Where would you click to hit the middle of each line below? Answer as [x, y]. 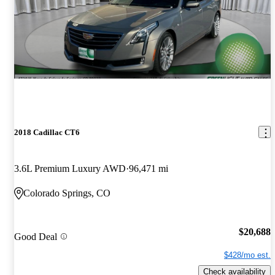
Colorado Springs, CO [67, 193]
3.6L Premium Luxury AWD [70, 168]
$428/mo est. [247, 255]
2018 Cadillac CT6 [47, 132]
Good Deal [36, 236]
